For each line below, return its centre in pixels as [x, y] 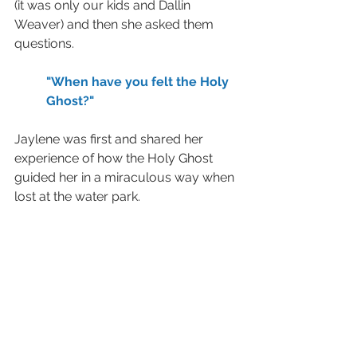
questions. [47, 43]
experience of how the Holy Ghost [115, 158]
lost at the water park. [80, 196]
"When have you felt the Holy [139, 81]
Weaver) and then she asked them [116, 24]
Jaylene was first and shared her [110, 139]
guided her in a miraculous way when [126, 177]
